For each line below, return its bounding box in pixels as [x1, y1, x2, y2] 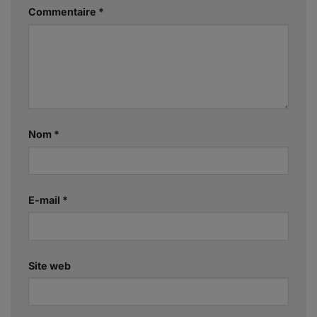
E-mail [28, 193, 62, 206]
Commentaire [28, 6, 98, 18]
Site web [28, 259, 71, 272]
